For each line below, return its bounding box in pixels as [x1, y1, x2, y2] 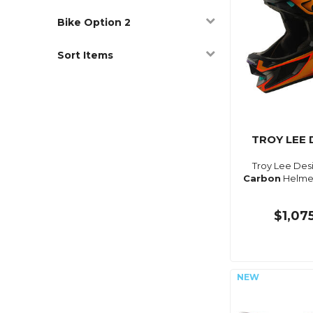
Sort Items [57, 48, 114, 61]
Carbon [242, 172, 281, 184]
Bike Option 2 [57, 15, 131, 29]
